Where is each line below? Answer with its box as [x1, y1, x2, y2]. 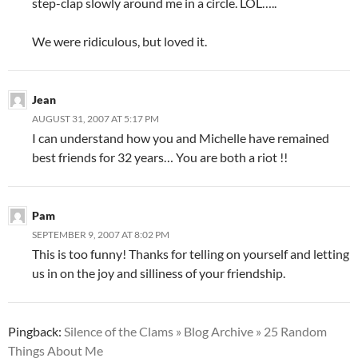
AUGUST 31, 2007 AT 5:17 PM [32, 112, 159, 125]
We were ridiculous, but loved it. [32, 33, 207, 49]
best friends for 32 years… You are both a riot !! [32, 149, 288, 165]
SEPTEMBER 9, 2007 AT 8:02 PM [32, 228, 169, 241]
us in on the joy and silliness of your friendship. [32, 265, 285, 280]
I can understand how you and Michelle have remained [32, 129, 329, 145]
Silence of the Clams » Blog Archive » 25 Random [64, 323, 327, 339]
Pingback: [8, 323, 64, 339]
